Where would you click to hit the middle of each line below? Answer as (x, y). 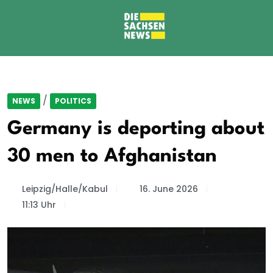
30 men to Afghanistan (112, 156)
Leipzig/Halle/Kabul (65, 189)
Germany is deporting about (136, 129)
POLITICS (73, 101)
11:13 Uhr (39, 205)
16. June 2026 (169, 189)
